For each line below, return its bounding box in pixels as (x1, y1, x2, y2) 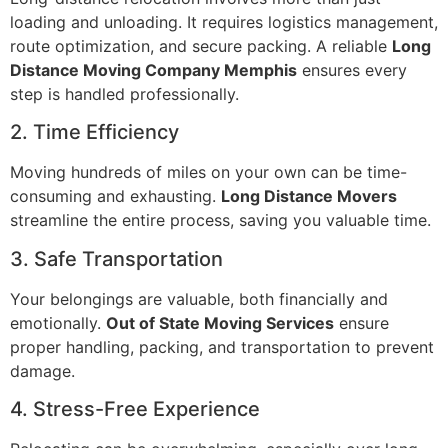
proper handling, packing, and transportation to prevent (10, 336, 434, 357)
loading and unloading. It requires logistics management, (10, 11, 438, 32)
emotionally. (10, 312, 106, 333)
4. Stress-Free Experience (10, 397, 260, 422)
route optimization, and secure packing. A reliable (10, 35, 392, 56)
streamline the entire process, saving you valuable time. (10, 210, 431, 231)
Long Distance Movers (221, 186, 397, 207)
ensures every (297, 59, 407, 80)
